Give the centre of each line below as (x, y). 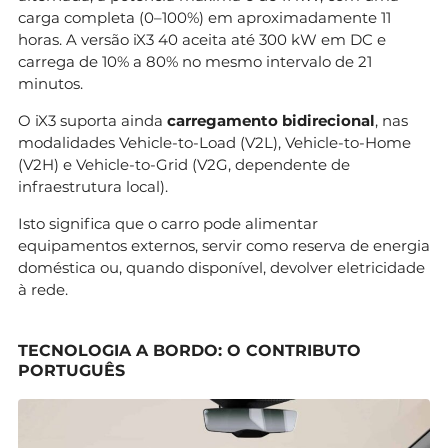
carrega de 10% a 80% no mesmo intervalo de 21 (195, 61)
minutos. (50, 83)
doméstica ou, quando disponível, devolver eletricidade (221, 267)
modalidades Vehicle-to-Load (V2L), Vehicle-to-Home (214, 142)
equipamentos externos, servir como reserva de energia (224, 245)
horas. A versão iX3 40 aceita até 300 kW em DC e (202, 39)
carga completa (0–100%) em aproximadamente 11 (204, 17)
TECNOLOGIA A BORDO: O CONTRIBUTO (189, 350)
